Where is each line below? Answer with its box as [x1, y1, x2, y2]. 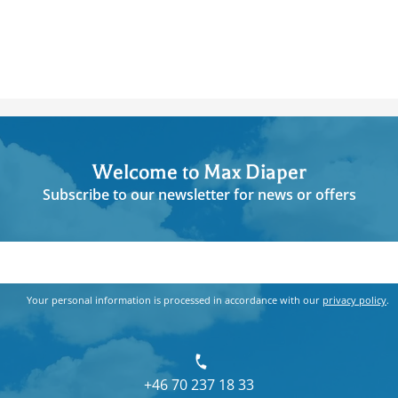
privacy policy [322, 292, 386, 306]
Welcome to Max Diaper [92, 160, 306, 185]
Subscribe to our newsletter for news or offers [42, 185, 356, 205]
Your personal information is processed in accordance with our [27, 292, 322, 306]
